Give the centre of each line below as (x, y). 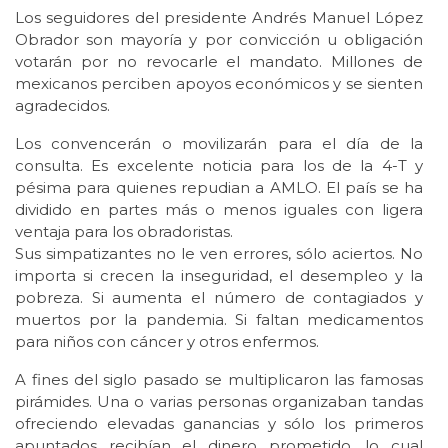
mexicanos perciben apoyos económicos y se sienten (219, 84)
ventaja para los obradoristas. (124, 232)
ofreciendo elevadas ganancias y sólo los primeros (219, 424)
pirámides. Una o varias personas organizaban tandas (219, 402)
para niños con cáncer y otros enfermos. (167, 342)
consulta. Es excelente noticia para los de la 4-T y (219, 166)
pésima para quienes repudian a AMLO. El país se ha (219, 188)
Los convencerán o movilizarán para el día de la (219, 144)
